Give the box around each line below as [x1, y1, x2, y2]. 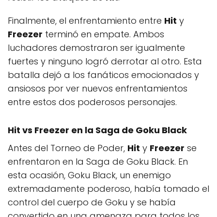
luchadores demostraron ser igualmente [8, 41, 185, 54]
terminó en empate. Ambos [43, 28, 164, 40]
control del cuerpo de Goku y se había [8, 196, 176, 208]
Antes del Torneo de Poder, [8, 141, 127, 154]
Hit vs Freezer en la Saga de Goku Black [8, 124, 187, 136]
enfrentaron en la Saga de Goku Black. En [8, 155, 188, 168]
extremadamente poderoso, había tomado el [8, 182, 209, 195]
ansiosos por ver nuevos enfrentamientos [8, 82, 187, 94]
